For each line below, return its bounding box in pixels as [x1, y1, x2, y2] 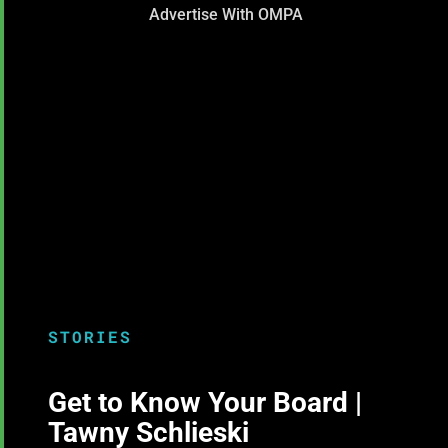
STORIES [48, 326, 133, 348]
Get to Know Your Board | [48, 386, 363, 420]
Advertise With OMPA [148, 5, 303, 25]
